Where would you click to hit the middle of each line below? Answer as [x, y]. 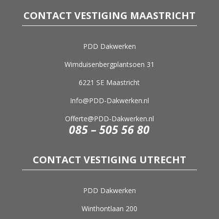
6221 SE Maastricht [109, 82]
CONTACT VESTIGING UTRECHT [109, 159]
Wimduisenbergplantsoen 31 [109, 64]
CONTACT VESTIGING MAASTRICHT [109, 15]
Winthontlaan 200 [109, 208]
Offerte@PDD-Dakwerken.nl [109, 118]
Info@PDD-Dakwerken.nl [109, 100]
